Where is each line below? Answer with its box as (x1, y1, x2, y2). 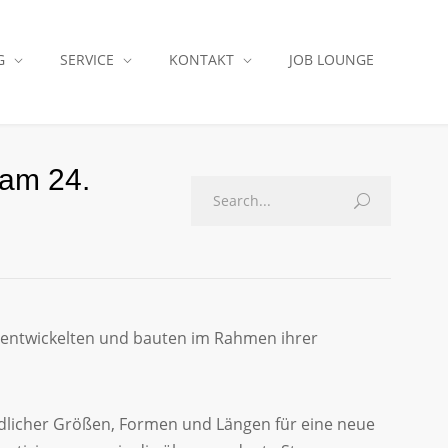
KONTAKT (169, 50, 234, 69)
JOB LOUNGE (289, 50, 374, 69)
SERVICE (60, 50, 114, 69)
